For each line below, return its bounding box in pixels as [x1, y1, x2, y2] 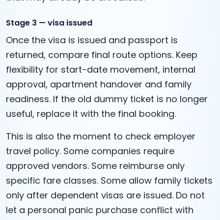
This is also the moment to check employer [6, 130, 195, 142]
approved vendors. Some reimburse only [6, 159, 185, 172]
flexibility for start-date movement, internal [6, 63, 195, 76]
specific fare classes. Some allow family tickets [6, 174, 213, 187]
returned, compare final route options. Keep [6, 48, 197, 61]
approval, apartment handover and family [6, 78, 192, 90]
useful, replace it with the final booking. [6, 107, 176, 120]
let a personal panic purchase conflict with [6, 203, 193, 216]
